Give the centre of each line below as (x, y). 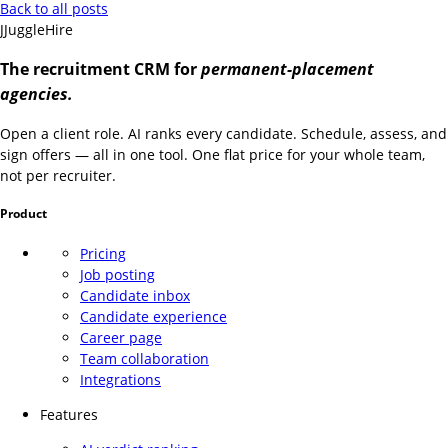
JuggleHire (38, 30)
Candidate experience (153, 316)
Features (69, 414)
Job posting (117, 274)
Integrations (120, 379)
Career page (121, 337)
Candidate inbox (135, 295)
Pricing (103, 253)
